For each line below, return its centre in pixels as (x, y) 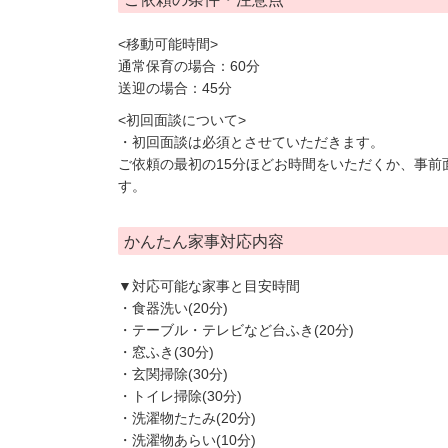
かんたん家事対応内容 (204, 241)
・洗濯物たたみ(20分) (187, 418)
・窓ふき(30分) (166, 352)
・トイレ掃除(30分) (180, 396)
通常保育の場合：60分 (189, 66)
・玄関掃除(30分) (173, 374)
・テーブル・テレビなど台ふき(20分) (236, 330)
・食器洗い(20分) (173, 308)
